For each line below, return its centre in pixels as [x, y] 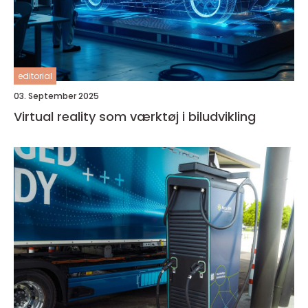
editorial [35, 76]
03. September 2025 [56, 96]
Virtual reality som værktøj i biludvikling [135, 117]
